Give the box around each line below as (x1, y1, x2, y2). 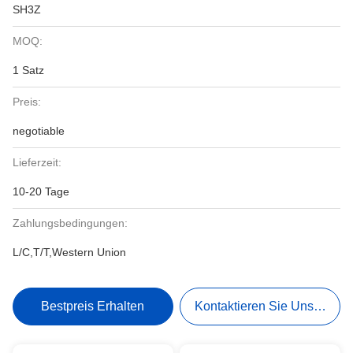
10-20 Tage (13, 185, 69, 198)
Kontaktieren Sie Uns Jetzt (194, 299, 343, 313)
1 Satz (13, 64, 44, 76)
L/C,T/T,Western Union (13, 246, 126, 258)
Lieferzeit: (13, 156, 61, 169)
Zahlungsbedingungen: (13, 217, 128, 229)
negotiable (13, 124, 65, 137)
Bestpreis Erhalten (41, 299, 145, 313)
